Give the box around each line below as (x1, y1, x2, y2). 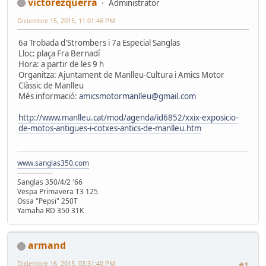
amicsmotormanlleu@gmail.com (79, 90, 196, 102)
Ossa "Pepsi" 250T (17, 196, 78, 207)
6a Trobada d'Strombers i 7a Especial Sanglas (18, 37, 180, 48)
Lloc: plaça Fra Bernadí (18, 47, 100, 59)
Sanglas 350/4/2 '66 (17, 177, 83, 188)
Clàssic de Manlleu (18, 80, 84, 91)
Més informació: (18, 90, 79, 102)
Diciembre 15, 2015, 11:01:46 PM (17, 15, 115, 25)
